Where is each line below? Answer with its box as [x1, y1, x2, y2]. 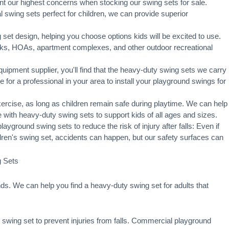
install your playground [115, 77, 190, 85]
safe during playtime [115, 99, 182, 108]
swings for [190, 77, 226, 85]
